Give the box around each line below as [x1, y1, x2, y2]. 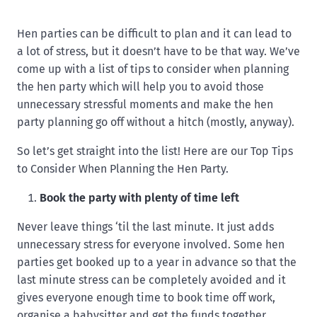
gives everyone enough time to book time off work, [17, 291, 275, 305]
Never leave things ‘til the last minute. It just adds [17, 220, 274, 234]
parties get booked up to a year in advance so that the [17, 255, 296, 270]
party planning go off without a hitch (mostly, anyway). [17, 115, 294, 129]
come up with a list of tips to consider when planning [17, 62, 289, 76]
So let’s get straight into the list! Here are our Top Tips [17, 144, 293, 158]
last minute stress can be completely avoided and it [17, 273, 286, 287]
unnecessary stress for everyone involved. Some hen [17, 238, 284, 252]
